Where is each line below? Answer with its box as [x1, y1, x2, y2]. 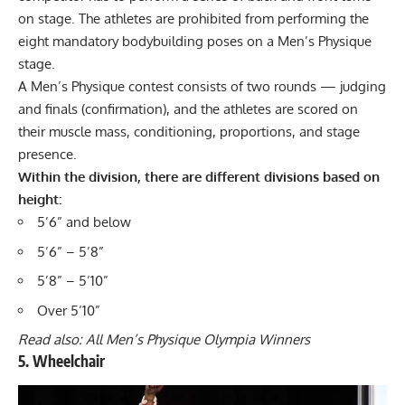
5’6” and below [37, 213, 131, 231]
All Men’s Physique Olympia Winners [86, 331, 310, 349]
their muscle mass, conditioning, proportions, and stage [18, 123, 360, 141]
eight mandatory [18, 33, 122, 51]
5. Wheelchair [18, 351, 105, 372]
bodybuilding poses [122, 33, 243, 51]
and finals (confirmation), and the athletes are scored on [18, 100, 358, 118]
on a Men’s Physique [243, 33, 372, 51]
